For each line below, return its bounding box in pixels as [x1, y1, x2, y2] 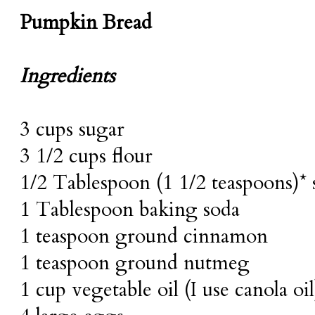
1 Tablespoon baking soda [20, 196, 240, 224]
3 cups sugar [20, 116, 124, 143]
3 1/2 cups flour [20, 143, 153, 170]
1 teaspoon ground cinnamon [20, 223, 268, 250]
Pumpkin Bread [20, 9, 152, 37]
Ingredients [20, 63, 115, 90]
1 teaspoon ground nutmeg [20, 250, 250, 277]
